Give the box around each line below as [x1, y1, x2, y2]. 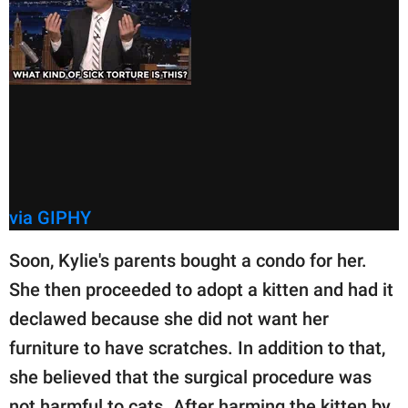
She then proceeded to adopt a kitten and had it [9, 279, 393, 301]
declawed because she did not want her [9, 308, 329, 331]
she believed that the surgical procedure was [9, 366, 372, 389]
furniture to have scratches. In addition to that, [9, 337, 385, 360]
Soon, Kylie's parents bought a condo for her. [9, 250, 367, 272]
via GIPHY [9, 207, 91, 229]
